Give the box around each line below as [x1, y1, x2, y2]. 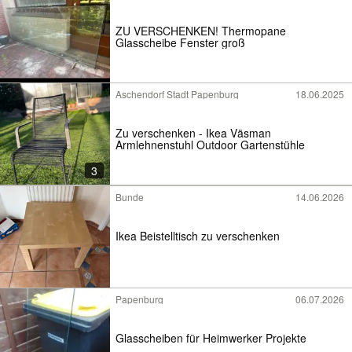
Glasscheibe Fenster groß [115, 34, 245, 50]
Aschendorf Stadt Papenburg [115, 87, 239, 101]
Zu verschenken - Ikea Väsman [115, 124, 271, 141]
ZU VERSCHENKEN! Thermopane [115, 22, 222, 38]
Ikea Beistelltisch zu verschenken [115, 227, 280, 244]
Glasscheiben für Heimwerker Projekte [115, 329, 306, 346]
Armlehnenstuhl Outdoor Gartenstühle [115, 136, 305, 152]
